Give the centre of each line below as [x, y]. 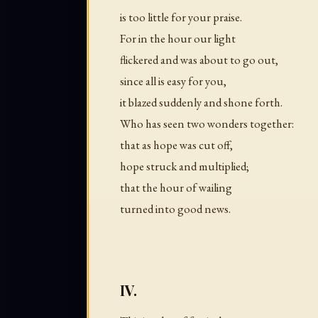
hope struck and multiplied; [185, 166]
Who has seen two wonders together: [207, 124]
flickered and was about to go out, [199, 60]
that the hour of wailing [176, 188]
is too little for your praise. [181, 17]
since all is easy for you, [173, 81]
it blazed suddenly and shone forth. [201, 103]
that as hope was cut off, [176, 145]
